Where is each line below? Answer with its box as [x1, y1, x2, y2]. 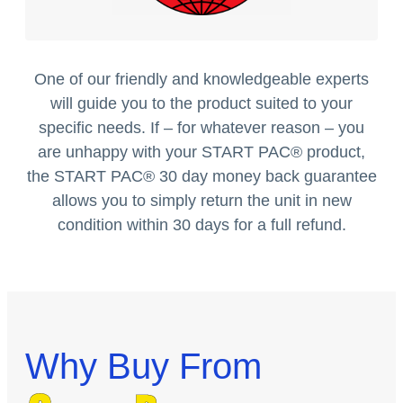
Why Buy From [25, 346, 262, 387]
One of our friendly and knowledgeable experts [34, 70, 369, 89]
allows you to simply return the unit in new [51, 192, 352, 210]
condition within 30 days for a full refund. [57, 216, 346, 235]
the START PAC [26, 167, 143, 186]
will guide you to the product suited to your [50, 94, 353, 113]
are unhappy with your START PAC [38, 143, 291, 162]
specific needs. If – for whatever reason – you [39, 119, 364, 138]
